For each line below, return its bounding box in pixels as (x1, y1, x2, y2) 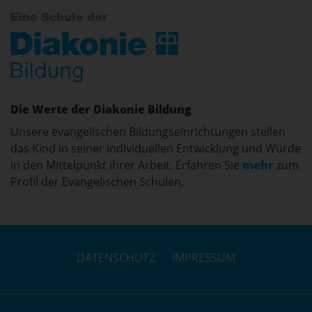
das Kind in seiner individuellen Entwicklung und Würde (10, 263, 301, 279)
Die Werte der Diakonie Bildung (10, 224, 192, 240)
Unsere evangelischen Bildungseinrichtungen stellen (10, 247, 286, 263)
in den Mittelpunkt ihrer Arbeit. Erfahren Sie (10, 280, 242, 296)
